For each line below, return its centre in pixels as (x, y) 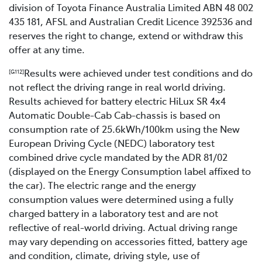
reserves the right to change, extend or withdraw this (126, 35)
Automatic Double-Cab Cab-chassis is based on (115, 114)
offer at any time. (47, 49)
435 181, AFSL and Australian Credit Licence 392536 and (130, 21)
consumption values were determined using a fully (121, 199)
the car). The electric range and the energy (102, 185)
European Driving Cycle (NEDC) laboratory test (112, 142)
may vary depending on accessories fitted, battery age (128, 241)
